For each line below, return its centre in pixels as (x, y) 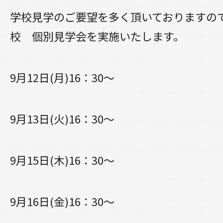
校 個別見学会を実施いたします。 (97, 36)
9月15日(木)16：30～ (62, 160)
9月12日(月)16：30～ (62, 77)
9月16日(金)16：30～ (62, 201)
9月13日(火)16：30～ (62, 118)
